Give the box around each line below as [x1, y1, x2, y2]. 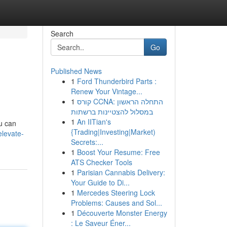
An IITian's [77, 117, 111, 127]
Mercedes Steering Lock [77, 187, 155, 198]
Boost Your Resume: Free [77, 147, 160, 157]
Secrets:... [70, 137, 103, 147]
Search [50, 28, 73, 39]
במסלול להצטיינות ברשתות [70, 106, 153, 117]
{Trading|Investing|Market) [70, 127, 156, 137]
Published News [50, 66, 102, 76]
